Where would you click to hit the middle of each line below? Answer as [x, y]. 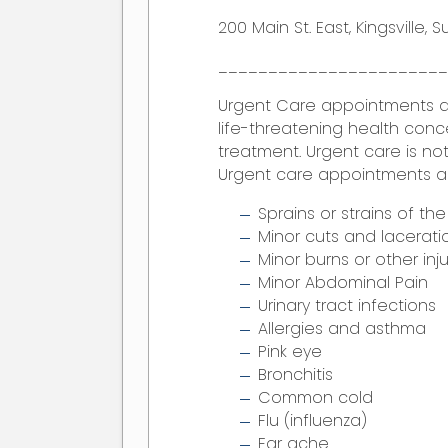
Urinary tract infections [346, 306]
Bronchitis [295, 375]
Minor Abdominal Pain [342, 283]
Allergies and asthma [341, 329]
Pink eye [289, 352]
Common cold [315, 398]
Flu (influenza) [312, 421]
